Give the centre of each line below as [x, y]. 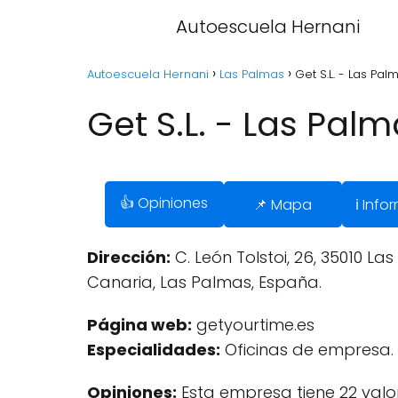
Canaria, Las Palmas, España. [204, 282]
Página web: [139, 325]
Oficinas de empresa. [307, 350]
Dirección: [129, 257]
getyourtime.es [253, 325]
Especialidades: [154, 350]
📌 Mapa [283, 204]
